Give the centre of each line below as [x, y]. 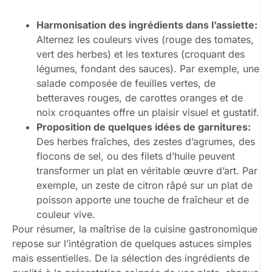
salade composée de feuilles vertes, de [126, 83]
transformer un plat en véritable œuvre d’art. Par [147, 170]
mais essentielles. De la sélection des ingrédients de [131, 258]
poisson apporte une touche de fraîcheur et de [143, 199]
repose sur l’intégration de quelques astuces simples [132, 243]
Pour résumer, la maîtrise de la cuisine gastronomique [135, 229]
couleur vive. [66, 214]
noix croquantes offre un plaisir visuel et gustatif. [148, 112]
